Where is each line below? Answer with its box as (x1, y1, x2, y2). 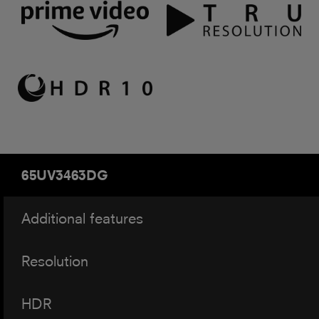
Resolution (21, 252, 88, 269)
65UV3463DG (21, 167, 108, 184)
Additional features (21, 209, 143, 226)
